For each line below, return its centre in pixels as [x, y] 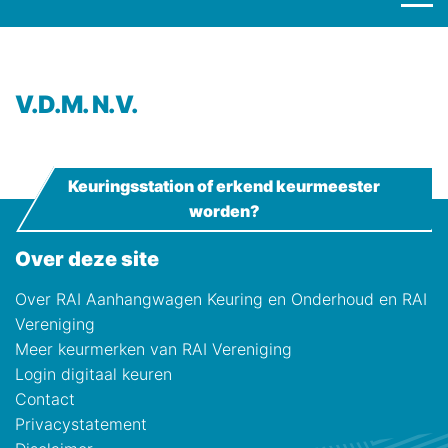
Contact [45, 399]
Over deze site [95, 259]
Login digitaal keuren [93, 374]
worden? [224, 211]
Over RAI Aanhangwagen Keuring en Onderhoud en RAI [221, 299]
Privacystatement [81, 424]
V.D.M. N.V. [88, 104]
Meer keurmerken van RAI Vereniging [153, 349]
